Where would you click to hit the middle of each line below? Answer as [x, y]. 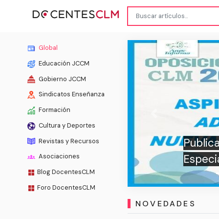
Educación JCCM [63, 63]
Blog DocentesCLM [66, 172]
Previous [167, 118]
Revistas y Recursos [68, 141]
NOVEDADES [165, 204]
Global [47, 47]
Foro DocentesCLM [66, 188]
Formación [54, 110]
